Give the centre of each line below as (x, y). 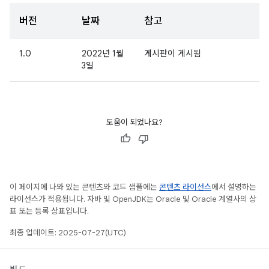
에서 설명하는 (234, 187)
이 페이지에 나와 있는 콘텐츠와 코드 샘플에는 (84, 187)
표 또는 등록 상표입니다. (49, 211)
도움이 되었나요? (134, 122)
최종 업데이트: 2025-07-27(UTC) (68, 233)
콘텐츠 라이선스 (185, 187)
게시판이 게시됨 (173, 53)
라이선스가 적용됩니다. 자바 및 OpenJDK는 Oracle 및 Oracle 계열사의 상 (133, 199)
